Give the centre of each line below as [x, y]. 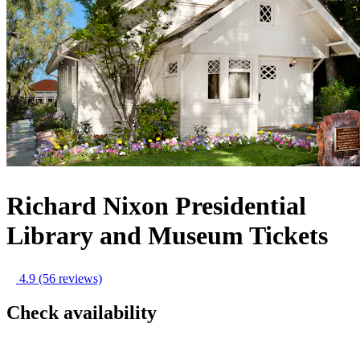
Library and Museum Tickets [167, 235]
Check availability [82, 313]
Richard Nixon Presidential [156, 205]
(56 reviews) [70, 279]
